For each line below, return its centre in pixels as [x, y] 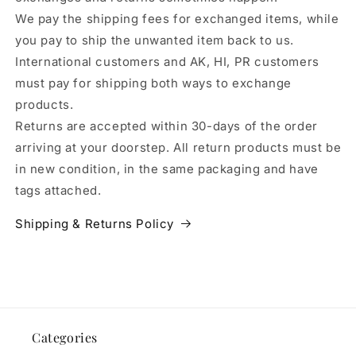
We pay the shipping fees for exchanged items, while [177, 18]
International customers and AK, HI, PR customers [167, 61]
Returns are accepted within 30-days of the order [166, 126]
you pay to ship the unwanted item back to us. [155, 40]
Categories [65, 337]
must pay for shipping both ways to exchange [153, 83]
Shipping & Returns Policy [95, 223]
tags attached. [60, 190]
